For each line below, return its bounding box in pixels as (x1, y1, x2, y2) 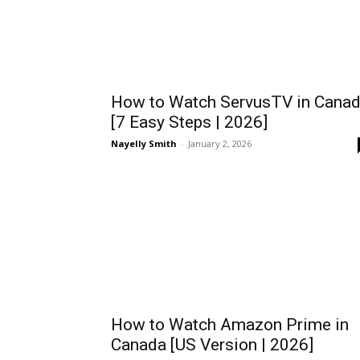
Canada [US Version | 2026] (111, 335, 313, 354)
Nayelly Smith (111, 137, 177, 149)
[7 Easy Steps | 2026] (111, 112, 268, 132)
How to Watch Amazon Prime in (111, 315, 349, 334)
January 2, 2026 (188, 137, 252, 149)
